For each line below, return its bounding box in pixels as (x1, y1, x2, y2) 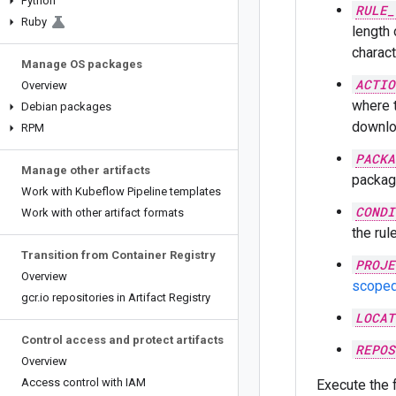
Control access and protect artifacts (21, 333, 224, 346)
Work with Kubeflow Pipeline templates (21, 185, 221, 198)
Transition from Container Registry (21, 248, 216, 262)
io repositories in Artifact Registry (40, 291, 210, 304)
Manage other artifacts (21, 164, 150, 177)
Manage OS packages (21, 57, 142, 71)
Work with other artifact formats (21, 206, 184, 219)
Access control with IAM (21, 376, 146, 389)
